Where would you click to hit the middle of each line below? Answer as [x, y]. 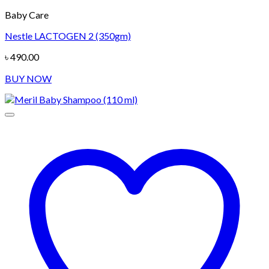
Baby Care [27, 15]
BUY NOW [28, 79]
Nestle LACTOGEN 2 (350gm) [68, 36]
